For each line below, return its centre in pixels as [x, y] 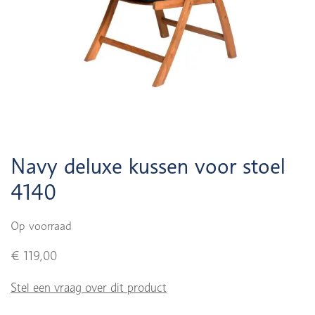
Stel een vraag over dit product [89, 288]
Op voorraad [41, 226]
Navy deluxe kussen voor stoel [148, 166]
